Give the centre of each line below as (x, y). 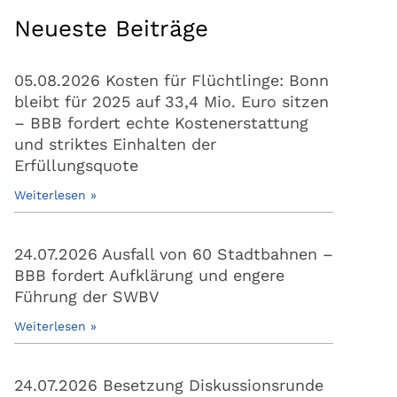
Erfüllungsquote (76, 166)
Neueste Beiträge (111, 29)
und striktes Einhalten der (115, 144)
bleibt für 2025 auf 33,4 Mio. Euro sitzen (171, 102)
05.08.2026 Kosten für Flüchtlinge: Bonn (171, 81)
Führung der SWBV (87, 297)
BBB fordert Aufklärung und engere (149, 276)
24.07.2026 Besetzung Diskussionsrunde (169, 385)
